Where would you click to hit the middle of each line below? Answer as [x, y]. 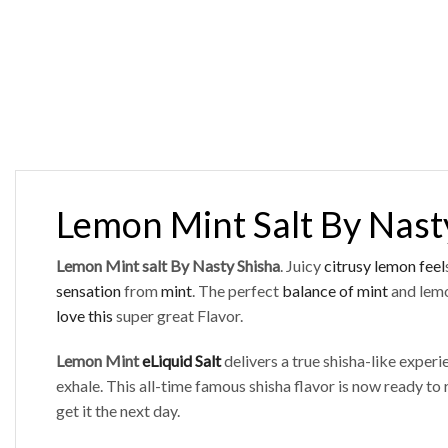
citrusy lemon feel [384, 266]
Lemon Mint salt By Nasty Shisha [168, 266]
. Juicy [302, 266]
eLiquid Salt [183, 361]
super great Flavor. [178, 316]
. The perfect [237, 291]
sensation [88, 291]
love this [84, 316]
